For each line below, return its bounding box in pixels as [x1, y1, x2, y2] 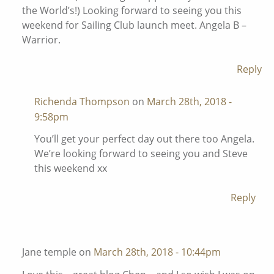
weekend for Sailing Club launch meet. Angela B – [22, 18, 246, 32]
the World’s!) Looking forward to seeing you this [22, 3, 242, 17]
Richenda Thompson [34, 94, 130, 108]
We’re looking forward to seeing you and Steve [34, 147, 248, 161]
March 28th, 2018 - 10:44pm [94, 245, 221, 259]
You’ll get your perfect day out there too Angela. [34, 132, 254, 146]
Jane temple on [22, 245, 94, 259]
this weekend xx [34, 161, 107, 176]
